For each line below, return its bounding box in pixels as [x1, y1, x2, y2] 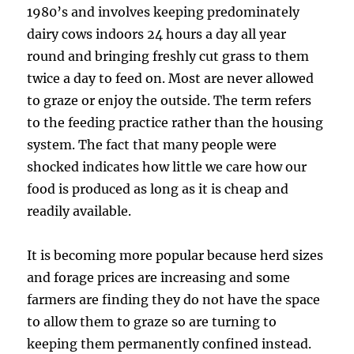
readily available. [27, 202, 132, 219]
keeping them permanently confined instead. [27, 335, 312, 352]
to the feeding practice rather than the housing [27, 114, 324, 130]
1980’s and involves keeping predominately [27, 3, 300, 20]
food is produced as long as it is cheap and [27, 180, 289, 197]
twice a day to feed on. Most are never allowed [27, 70, 314, 86]
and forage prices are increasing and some [27, 269, 291, 285]
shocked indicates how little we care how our [27, 158, 307, 175]
